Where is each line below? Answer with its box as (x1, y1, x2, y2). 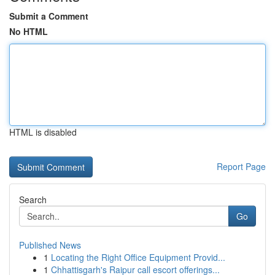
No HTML (9, 25, 48, 37)
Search (19, 193, 47, 206)
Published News (19, 239, 81, 251)
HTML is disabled (9, 126, 77, 138)
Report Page (217, 160, 266, 172)
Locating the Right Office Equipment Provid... (51, 251, 225, 263)
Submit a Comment (9, 10, 88, 22)
